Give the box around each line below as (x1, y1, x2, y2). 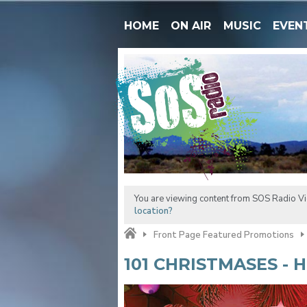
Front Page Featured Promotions (153, 228, 294, 241)
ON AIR (171, 19, 212, 32)
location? (134, 204, 173, 217)
